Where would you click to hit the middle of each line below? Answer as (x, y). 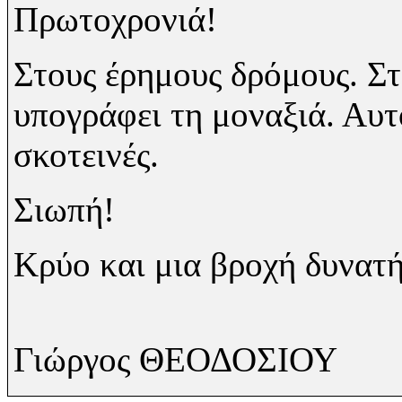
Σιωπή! (64, 210)
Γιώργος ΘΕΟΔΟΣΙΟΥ (175, 360)
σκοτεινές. (86, 155)
